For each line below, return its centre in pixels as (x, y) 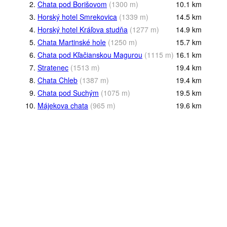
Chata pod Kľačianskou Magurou (90, 54)
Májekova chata (63, 105)
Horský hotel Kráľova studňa (83, 29)
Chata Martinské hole (72, 42)
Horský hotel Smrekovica (77, 16)
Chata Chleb (58, 80)
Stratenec (53, 67)
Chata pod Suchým (68, 92)
